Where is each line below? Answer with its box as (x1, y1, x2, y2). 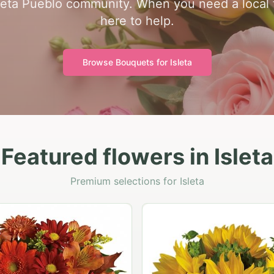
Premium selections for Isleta (70, 175, 204, 187)
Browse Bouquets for (82, 57, 170, 67)
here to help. (100, 13, 174, 28)
